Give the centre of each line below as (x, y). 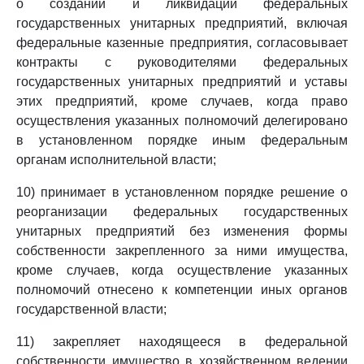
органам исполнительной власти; (116, 160)
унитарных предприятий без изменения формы (182, 231)
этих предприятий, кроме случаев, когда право (182, 101)
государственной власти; (91, 309)
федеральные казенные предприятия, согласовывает (182, 43)
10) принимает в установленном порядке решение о (182, 192)
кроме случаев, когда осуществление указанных (182, 270)
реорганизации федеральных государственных (182, 212)
